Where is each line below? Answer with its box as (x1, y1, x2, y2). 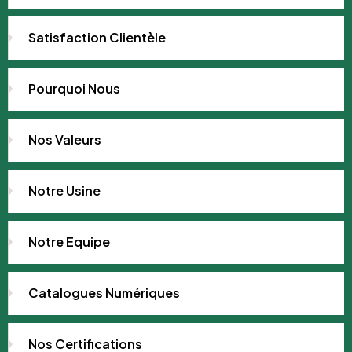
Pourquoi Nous (28, 79, 120, 97)
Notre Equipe (28, 233, 110, 250)
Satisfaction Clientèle (28, 28, 166, 46)
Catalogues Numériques (28, 284, 180, 301)
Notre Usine (28, 181, 101, 199)
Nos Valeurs (28, 130, 101, 148)
